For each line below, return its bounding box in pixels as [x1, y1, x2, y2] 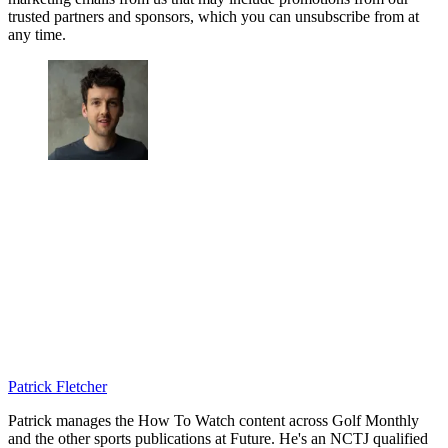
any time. [8, 25, 66, 43]
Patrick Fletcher [8, 377, 107, 395]
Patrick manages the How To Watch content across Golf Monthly [8, 411, 419, 429]
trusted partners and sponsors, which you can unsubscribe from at [8, 7, 419, 25]
